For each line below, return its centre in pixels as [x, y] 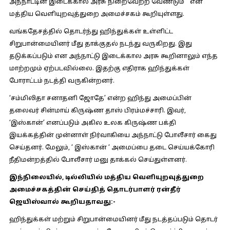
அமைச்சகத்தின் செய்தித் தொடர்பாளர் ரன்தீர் [95, 190]
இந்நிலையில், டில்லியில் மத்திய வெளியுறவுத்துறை [106, 178]
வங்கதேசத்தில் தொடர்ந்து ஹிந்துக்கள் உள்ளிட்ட [91, 32]
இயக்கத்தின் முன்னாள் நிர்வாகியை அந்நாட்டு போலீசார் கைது [113, 136]
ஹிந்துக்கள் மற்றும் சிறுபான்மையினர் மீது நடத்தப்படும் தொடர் [113, 220]
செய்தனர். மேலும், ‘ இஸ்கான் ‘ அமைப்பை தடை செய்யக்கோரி [112, 148]
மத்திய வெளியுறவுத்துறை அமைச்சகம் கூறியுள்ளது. [97, 14]
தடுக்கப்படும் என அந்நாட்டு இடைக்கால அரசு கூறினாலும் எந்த [113, 56]
